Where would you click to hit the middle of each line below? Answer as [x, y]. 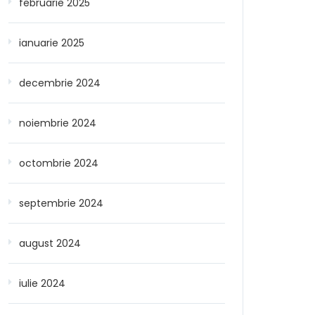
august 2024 [50, 243]
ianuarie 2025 [52, 43]
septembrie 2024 [61, 203]
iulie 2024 [42, 283]
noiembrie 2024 [58, 123]
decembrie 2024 [60, 83]
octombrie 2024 [59, 163]
